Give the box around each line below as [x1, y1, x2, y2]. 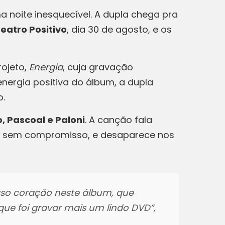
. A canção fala [85, 114, 152, 126]
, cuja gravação [63, 61, 133, 73]
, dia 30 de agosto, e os [67, 23, 172, 36]
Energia [29, 61, 63, 73]
